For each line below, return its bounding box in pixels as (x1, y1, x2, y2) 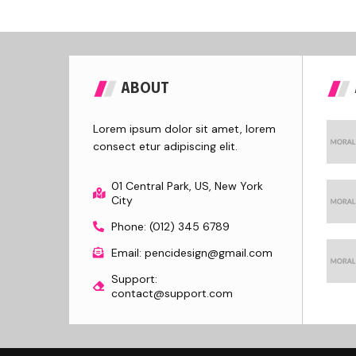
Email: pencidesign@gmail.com (110, 245, 273, 260)
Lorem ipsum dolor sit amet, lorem (93, 121, 276, 136)
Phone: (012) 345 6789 (110, 219, 230, 234)
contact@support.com (110, 285, 233, 300)
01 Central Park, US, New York (110, 178, 263, 193)
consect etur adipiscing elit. (93, 138, 238, 153)
